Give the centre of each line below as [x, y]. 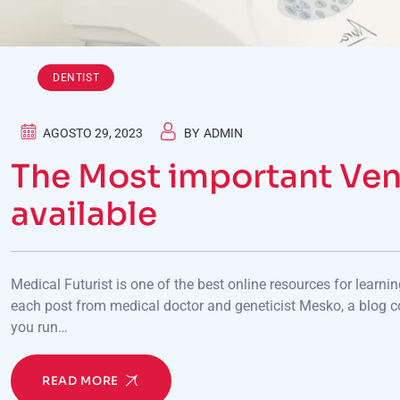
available [84, 214]
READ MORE [80, 381]
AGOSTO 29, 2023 [93, 133]
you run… [39, 327]
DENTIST [76, 78]
